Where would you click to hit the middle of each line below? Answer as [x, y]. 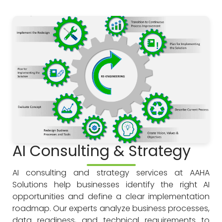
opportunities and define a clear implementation [111, 196]
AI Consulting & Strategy [102, 151]
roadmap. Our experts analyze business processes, [111, 208]
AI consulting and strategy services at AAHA [111, 172]
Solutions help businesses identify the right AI [111, 184]
